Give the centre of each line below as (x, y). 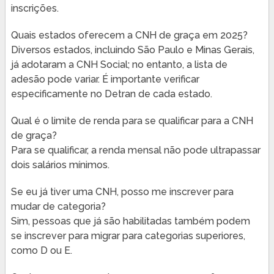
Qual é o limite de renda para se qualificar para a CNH (132, 120)
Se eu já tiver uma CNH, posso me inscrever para (122, 191)
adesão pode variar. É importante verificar (105, 79)
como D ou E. (41, 250)
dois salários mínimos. (60, 165)
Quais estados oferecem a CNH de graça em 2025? (129, 35)
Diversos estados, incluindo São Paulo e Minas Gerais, (132, 50)
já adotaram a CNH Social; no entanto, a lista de (119, 64)
